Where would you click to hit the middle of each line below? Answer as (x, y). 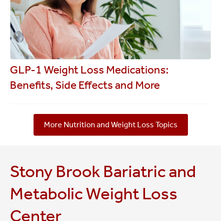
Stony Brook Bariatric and (103, 171)
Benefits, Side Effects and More (85, 85)
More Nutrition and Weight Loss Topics (110, 125)
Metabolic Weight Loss (94, 194)
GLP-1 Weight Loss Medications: (89, 69)
